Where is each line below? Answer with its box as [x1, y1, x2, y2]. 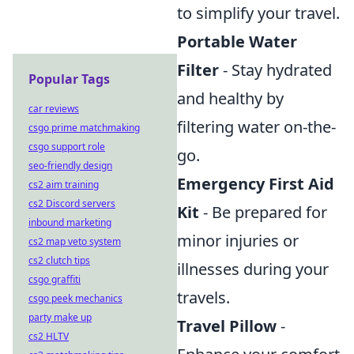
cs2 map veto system [28, 235, 121, 248]
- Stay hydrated [219, 58, 332, 81]
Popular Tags [28, 70, 110, 88]
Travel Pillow [177, 314, 277, 337]
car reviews [28, 102, 79, 115]
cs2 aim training [28, 178, 99, 191]
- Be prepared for [199, 201, 327, 223]
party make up [28, 311, 92, 324]
